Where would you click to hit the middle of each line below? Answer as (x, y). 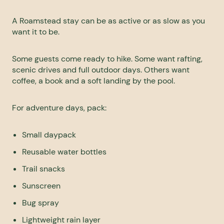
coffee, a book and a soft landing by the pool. (93, 81)
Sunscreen (41, 186)
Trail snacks (43, 169)
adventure (46, 108)
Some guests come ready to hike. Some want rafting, (107, 59)
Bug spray (40, 203)
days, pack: (86, 108)
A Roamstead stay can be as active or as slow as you (108, 21)
